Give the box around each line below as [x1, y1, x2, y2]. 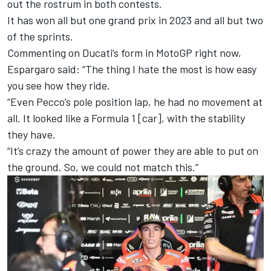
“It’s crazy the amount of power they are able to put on [7, 143, 258, 157]
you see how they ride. [7, 78, 110, 92]
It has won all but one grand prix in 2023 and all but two [7, 13, 263, 27]
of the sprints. [7, 29, 73, 43]
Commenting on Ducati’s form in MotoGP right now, [7, 45, 241, 59]
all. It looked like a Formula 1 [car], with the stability [7, 111, 245, 125]
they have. [7, 127, 56, 141]
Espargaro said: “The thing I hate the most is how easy [7, 62, 256, 76]
